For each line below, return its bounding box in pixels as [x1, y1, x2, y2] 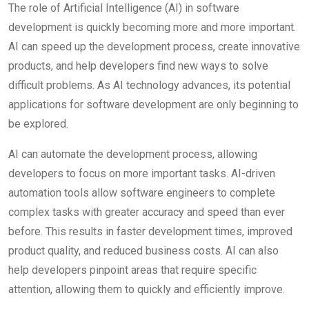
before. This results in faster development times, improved [8, 225, 292, 239]
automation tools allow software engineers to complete [8, 186, 275, 200]
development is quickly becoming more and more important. [8, 21, 296, 34]
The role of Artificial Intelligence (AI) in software [8, 1, 239, 15]
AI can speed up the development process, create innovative [8, 40, 300, 54]
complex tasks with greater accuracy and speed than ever [8, 206, 285, 219]
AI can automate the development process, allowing [8, 148, 257, 161]
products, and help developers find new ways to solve [8, 59, 268, 73]
